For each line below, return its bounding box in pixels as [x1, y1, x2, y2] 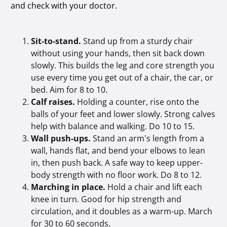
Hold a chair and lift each [107, 181, 203, 193]
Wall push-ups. [31, 132, 93, 144]
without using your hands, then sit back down [31, 47, 205, 59]
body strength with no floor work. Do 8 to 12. [31, 169, 202, 180]
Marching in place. [31, 181, 108, 193]
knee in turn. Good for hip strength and [31, 193, 182, 205]
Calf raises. [31, 96, 78, 107]
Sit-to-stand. [31, 35, 84, 47]
